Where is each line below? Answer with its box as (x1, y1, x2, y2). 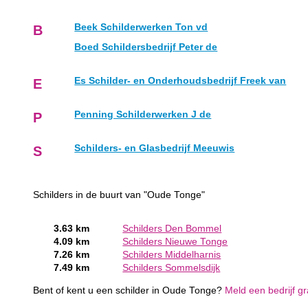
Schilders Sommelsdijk (122, 263, 221, 274)
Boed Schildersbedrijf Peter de (74, 42, 218, 53)
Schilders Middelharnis (122, 250, 221, 261)
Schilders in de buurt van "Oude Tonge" (33, 190, 206, 201)
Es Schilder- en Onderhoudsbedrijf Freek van (74, 76, 287, 87)
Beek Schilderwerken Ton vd (74, 22, 208, 33)
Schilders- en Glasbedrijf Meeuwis (74, 143, 235, 154)
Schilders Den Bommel (122, 223, 222, 234)
